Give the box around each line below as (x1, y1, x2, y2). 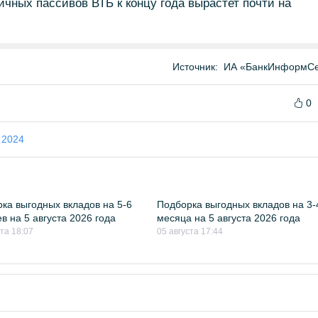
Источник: (172, 61, 218, 72)
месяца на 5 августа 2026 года (157, 212, 301, 224)
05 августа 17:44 (157, 226, 224, 236)
